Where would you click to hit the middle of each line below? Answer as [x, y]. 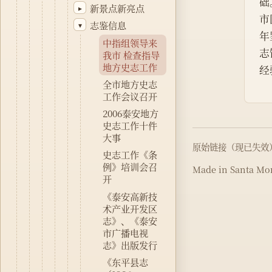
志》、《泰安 [130, 220]
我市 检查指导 [131, 55]
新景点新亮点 [117, 8]
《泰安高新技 [130, 196]
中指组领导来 [130, 42]
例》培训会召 [130, 167]
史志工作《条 [130, 155]
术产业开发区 [130, 208]
